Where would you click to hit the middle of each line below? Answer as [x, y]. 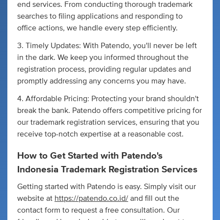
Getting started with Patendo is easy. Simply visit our [107, 186]
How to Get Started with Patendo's [90, 156]
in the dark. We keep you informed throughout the [103, 57]
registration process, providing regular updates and [104, 69]
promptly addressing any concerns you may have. [102, 81]
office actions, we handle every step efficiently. [97, 28]
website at [36, 198]
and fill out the [154, 198]
